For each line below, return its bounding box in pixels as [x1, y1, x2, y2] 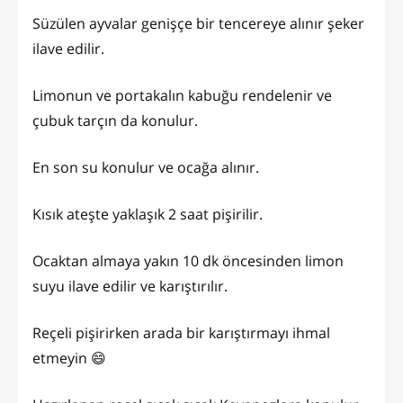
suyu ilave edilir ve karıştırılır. [32, 276, 228, 297]
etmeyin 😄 [32, 348, 106, 369]
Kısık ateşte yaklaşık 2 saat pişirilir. [32, 204, 263, 225]
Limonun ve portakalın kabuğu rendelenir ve [32, 85, 332, 106]
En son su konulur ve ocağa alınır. [32, 157, 259, 178]
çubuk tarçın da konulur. [32, 111, 198, 131]
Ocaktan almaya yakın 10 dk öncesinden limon [32, 251, 344, 272]
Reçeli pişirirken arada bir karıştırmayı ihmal [32, 323, 330, 344]
